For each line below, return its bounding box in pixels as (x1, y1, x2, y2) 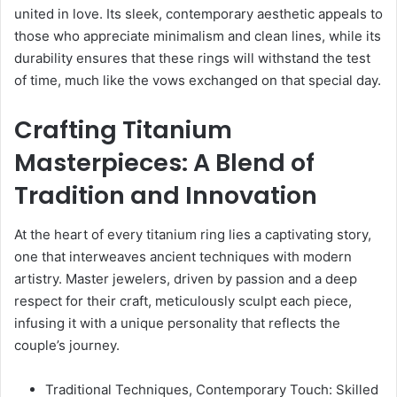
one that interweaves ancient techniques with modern (14, 248, 352, 266)
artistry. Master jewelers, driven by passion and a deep (14, 270, 357, 288)
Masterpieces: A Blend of (14, 145, 315, 179)
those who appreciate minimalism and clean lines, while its (14, 27, 381, 44)
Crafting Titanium (14, 113, 232, 146)
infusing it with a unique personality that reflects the (14, 315, 340, 332)
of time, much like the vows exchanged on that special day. (14, 71, 381, 89)
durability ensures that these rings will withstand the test (14, 49, 370, 66)
